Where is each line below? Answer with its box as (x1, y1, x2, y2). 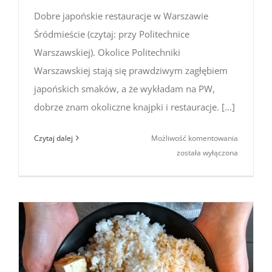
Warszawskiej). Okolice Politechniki (34, 46, 180, 58)
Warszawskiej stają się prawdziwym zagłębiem (34, 64, 228, 76)
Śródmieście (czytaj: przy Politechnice (34, 27, 189, 40)
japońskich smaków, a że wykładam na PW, (34, 82, 215, 95)
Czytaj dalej (34, 132, 73, 143)
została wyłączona (177, 147, 238, 158)
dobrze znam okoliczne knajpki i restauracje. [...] (34, 100, 235, 113)
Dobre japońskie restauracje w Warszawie (34, 9, 208, 22)
